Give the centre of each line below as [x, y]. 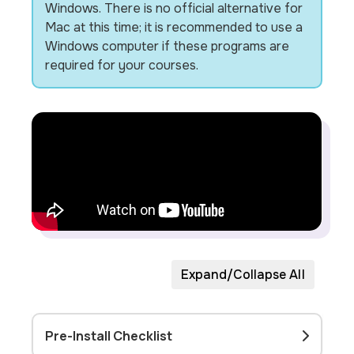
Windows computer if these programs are [168, 46]
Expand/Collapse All [243, 275]
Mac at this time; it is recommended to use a [174, 27]
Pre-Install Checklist [109, 336]
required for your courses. [122, 65]
